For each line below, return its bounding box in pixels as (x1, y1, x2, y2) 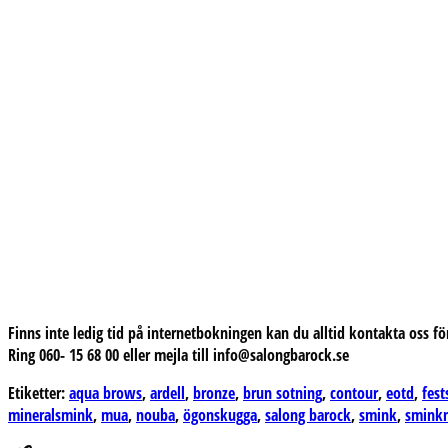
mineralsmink (8, 403, 93, 426)
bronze (193, 381, 235, 404)
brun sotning (243, 381, 322, 404)
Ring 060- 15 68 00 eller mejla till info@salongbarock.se (8, 343, 349, 366)
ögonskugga (183, 403, 257, 426)
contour (330, 381, 378, 404)
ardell (150, 381, 185, 404)
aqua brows (69, 381, 142, 404)
